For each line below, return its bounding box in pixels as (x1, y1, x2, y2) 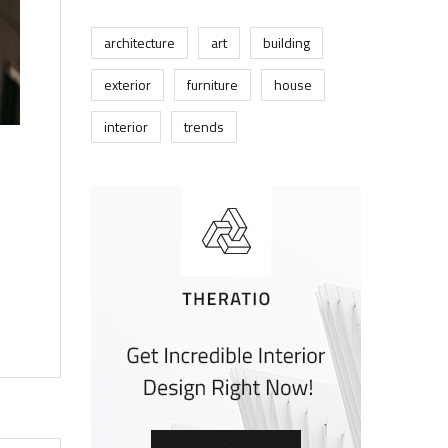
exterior (104, 74, 151, 95)
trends (184, 116, 224, 137)
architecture (104, 32, 175, 53)
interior (104, 116, 148, 137)
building (263, 32, 310, 53)
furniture (187, 74, 238, 95)
